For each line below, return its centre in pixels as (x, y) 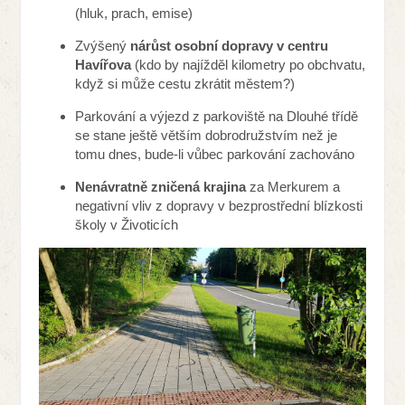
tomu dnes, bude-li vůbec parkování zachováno (215, 154)
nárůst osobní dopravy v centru (230, 45)
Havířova (104, 64)
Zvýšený (103, 45)
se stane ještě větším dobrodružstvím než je (207, 135)
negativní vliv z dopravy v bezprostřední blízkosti (219, 205)
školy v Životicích (127, 224)
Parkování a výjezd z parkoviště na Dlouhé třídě (217, 116)
